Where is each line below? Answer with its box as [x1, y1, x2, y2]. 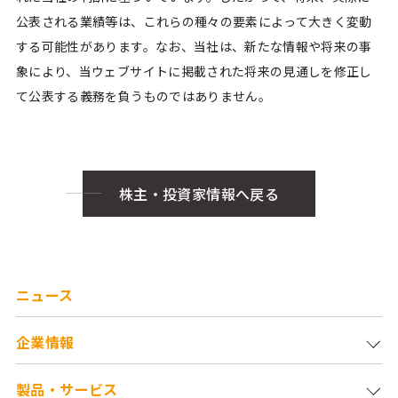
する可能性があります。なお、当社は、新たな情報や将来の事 [16, 37, 372, 55]
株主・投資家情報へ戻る [118, 182, 280, 204]
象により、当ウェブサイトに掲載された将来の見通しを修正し [16, 62, 372, 80]
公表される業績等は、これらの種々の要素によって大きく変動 [16, 12, 372, 30]
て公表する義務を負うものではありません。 [16, 87, 271, 105]
